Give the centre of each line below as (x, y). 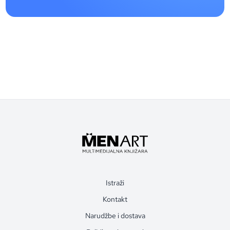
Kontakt (115, 199)
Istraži (115, 183)
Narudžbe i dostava (115, 215)
